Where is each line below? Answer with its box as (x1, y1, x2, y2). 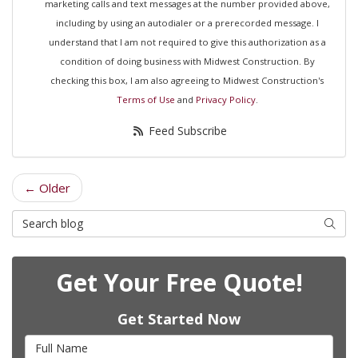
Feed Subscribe (145, 122, 227, 138)
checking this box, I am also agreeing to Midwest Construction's (50, 74, 324, 86)
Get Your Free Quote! (55, 265, 303, 299)
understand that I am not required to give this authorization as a (48, 35, 326, 48)
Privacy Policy (195, 93, 256, 105)
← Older (24, 179, 70, 196)
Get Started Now (117, 308, 241, 328)
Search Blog (11, 209, 79, 225)
